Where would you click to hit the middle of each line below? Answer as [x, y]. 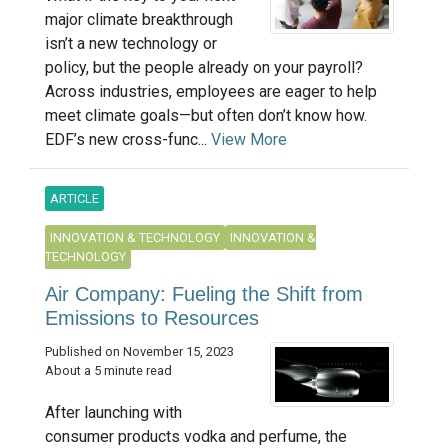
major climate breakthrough [139, 19]
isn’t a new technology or [131, 43]
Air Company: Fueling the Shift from [204, 293]
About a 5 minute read [108, 370]
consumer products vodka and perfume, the [196, 436]
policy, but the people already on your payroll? [204, 67]
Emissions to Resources [152, 317]
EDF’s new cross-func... [128, 139]
